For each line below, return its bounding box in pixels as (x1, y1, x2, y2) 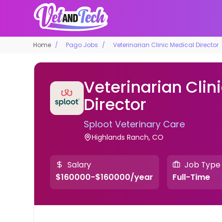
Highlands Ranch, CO (92, 132, 164, 142)
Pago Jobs (66, 40, 99, 49)
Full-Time (172, 171, 210, 183)
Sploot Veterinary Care (84, 117, 185, 130)
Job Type (184, 159, 221, 170)
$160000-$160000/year (55, 171, 154, 183)
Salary (67, 159, 92, 170)
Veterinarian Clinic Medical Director (113, 40, 219, 49)
